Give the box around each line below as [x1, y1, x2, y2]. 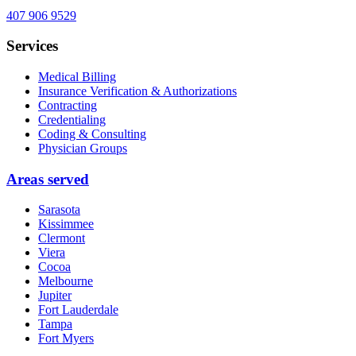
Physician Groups [38, 141, 127, 155]
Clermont [38, 231, 85, 246]
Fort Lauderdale [38, 303, 118, 317]
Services [6, 37, 58, 55]
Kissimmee [38, 217, 94, 231]
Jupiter [38, 288, 72, 303]
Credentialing [38, 112, 106, 126]
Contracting [38, 98, 97, 112]
